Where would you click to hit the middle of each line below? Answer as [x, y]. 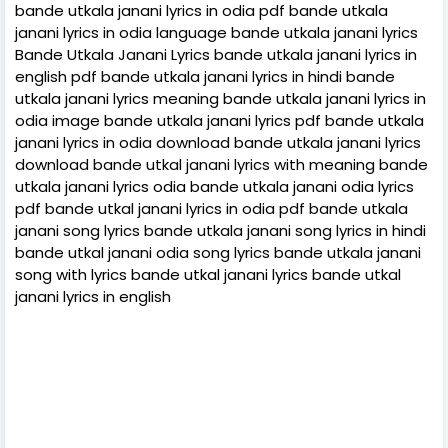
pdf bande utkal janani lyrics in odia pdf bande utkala [211, 208]
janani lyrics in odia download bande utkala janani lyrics [218, 142]
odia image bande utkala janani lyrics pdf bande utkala [219, 120]
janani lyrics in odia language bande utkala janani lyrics [216, 32]
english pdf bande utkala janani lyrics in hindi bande [205, 76]
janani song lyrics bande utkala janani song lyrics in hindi [220, 230]
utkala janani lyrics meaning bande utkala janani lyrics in [220, 98]
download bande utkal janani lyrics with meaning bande [221, 164]
